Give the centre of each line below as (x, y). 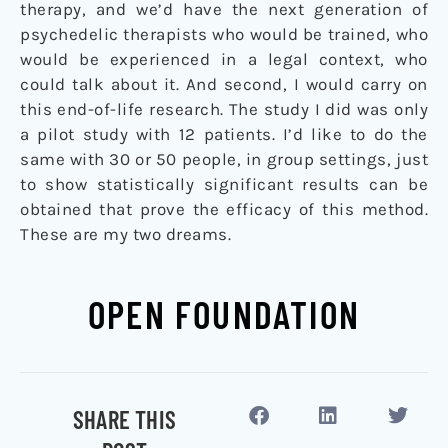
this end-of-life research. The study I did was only (224, 109)
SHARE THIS (125, 419)
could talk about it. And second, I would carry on (224, 84)
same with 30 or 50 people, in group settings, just (224, 159)
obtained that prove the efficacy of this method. (224, 209)
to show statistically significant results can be (224, 184)
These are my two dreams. (125, 234)
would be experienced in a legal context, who (224, 59)
